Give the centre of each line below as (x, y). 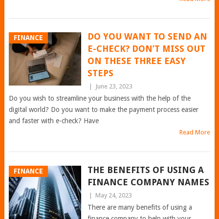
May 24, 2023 (113, 195)
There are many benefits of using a (140, 207)
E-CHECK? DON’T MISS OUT (146, 49)
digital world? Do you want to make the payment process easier (103, 109)
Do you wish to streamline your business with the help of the (99, 98)
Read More (195, 132)
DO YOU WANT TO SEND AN (147, 36)
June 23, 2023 (114, 86)
